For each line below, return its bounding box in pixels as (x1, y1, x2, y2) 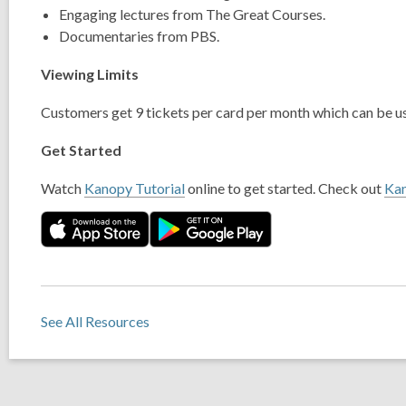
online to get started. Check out (185, 179, 384, 197)
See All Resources (41, 313, 150, 331)
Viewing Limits (41, 65, 139, 82)
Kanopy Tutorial (84, 179, 185, 197)
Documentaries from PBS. (59, 27, 219, 44)
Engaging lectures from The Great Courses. (59, 5, 325, 23)
